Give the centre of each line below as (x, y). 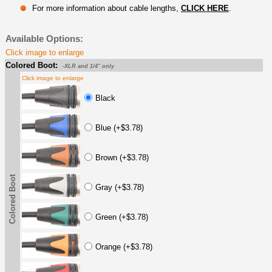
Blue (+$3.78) (119, 127)
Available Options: (44, 38)
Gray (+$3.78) (120, 187)
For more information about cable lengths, (107, 8)
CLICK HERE (205, 8)
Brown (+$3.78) (122, 157)
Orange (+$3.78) (124, 246)
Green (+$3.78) (122, 217)
